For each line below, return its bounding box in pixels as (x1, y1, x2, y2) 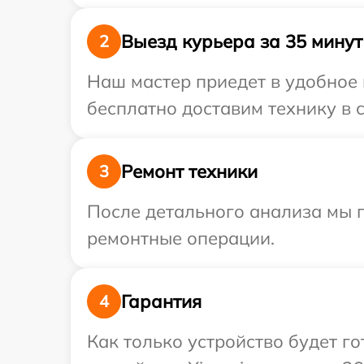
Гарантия (121, 289, 201, 313)
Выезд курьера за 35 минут (121, 29, 362, 53)
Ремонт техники (121, 159, 258, 183)
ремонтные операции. (87, 227, 275, 249)
